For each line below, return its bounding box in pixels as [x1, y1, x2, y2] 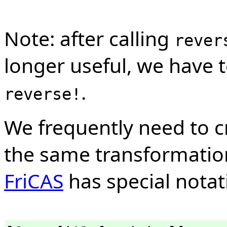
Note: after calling [4, 24, 174, 52]
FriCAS [4, 167, 63, 194]
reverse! [4, 85, 81, 103]
